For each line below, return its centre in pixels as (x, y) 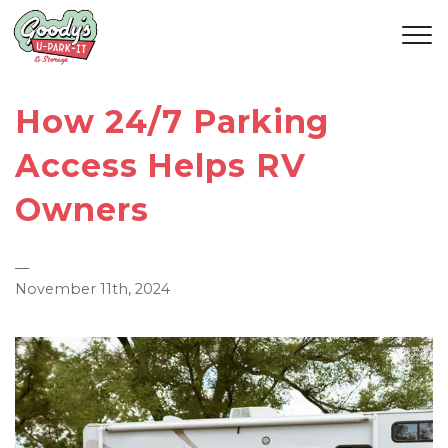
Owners (82, 209)
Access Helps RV (160, 165)
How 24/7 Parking (172, 121)
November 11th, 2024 (92, 289)
